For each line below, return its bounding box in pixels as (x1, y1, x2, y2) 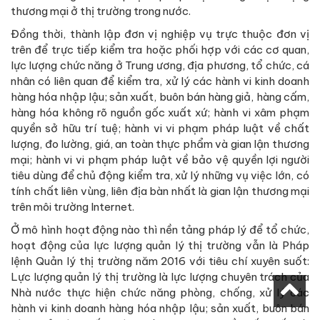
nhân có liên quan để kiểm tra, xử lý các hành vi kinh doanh (11, 74, 309, 88)
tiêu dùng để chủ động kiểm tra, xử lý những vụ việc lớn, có (11, 168, 309, 182)
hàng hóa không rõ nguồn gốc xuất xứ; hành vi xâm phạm (11, 105, 309, 119)
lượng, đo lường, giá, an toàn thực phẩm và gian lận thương (11, 136, 309, 151)
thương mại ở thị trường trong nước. (11, 4, 191, 18)
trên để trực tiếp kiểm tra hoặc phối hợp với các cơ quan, (11, 42, 309, 56)
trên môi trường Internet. (11, 199, 134, 214)
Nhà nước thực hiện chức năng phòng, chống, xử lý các (11, 285, 309, 299)
